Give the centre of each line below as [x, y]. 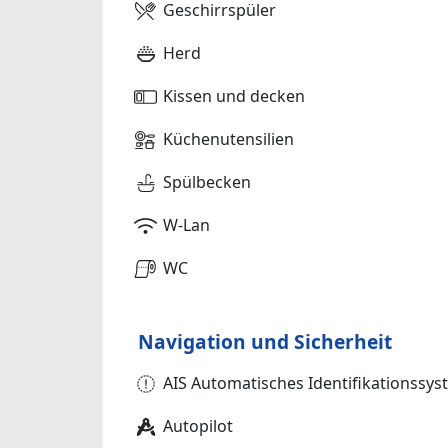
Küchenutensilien [228, 139]
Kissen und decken [234, 96]
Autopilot [198, 426]
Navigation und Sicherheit [265, 342]
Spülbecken [207, 182]
